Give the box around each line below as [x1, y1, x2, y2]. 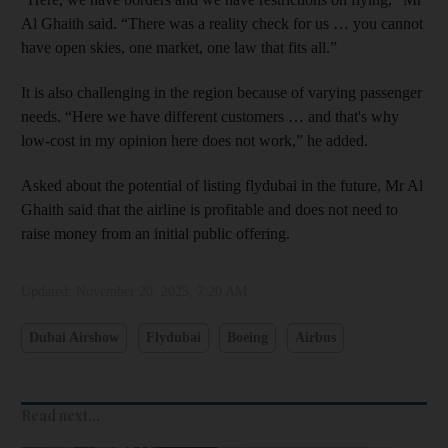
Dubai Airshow [29, 330, 119, 346]
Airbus [294, 330, 336, 346]
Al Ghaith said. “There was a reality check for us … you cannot [21, 14, 423, 32]
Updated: [21, 283, 76, 299]
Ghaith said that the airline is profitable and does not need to [21, 200, 398, 218]
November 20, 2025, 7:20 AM [76, 283, 247, 299]
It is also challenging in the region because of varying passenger [21, 83, 422, 101]
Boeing [227, 330, 268, 346]
